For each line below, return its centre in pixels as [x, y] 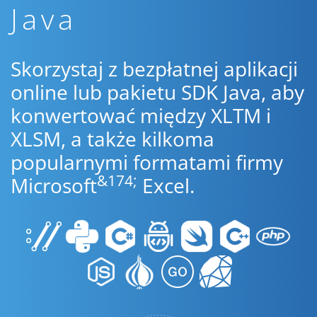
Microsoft [54, 185]
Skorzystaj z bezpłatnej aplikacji [154, 69]
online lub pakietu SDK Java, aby [157, 92]
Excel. [166, 185]
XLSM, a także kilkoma [113, 139]
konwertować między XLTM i [141, 115]
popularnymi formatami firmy [147, 162]
